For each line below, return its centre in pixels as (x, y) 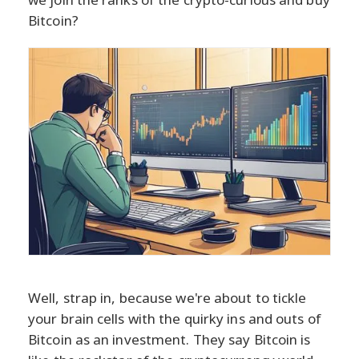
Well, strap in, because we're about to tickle (167, 297)
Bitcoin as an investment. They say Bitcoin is (169, 339)
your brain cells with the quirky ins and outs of (175, 318)
